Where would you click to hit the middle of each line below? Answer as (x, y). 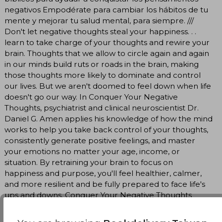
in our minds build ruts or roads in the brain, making (102, 64)
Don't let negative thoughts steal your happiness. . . (100, 31)
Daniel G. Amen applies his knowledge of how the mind (109, 118)
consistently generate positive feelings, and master (100, 140)
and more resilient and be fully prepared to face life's (105, 184)
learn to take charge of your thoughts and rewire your (107, 42)
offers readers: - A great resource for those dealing (101, 206)
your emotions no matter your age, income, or (92, 151)
